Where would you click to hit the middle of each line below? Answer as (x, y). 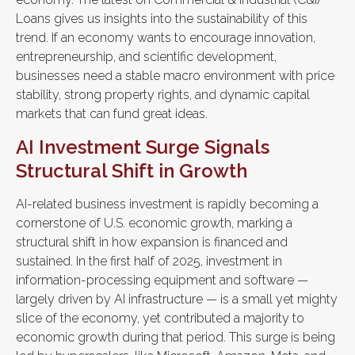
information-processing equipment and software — (162, 280)
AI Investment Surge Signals (143, 147)
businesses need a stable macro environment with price (175, 76)
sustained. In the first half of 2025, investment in (149, 261)
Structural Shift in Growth (132, 171)
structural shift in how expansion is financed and (152, 242)
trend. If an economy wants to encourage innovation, (166, 38)
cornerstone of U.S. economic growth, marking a (154, 223)
